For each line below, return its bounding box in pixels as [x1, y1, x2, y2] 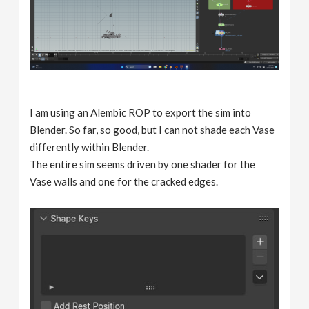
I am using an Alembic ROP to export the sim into [30, 106, 252, 119]
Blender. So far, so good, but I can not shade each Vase [30, 123, 275, 136]
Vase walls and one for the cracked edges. [30, 175, 219, 188]
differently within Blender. [30, 140, 150, 153]
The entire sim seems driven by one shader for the [30, 157, 256, 170]
